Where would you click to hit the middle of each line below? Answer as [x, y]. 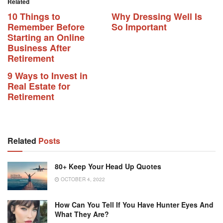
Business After [39, 48]
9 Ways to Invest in [48, 76]
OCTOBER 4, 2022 [82, 179]
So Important [139, 27]
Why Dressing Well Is [157, 16]
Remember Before [46, 27]
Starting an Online [46, 37]
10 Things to [34, 16]
